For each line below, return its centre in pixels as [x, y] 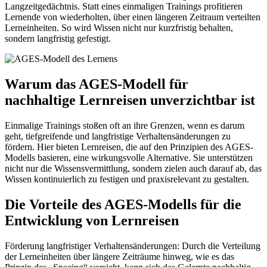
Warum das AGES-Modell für [97, 84]
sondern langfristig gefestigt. [58, 38]
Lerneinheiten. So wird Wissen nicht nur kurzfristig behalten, [119, 27]
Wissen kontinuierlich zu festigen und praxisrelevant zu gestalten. [127, 179]
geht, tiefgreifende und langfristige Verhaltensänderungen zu [118, 136]
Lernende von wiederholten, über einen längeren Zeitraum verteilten [133, 17]
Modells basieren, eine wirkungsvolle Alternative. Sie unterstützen [129, 157]
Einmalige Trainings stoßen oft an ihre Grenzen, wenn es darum [125, 125]
